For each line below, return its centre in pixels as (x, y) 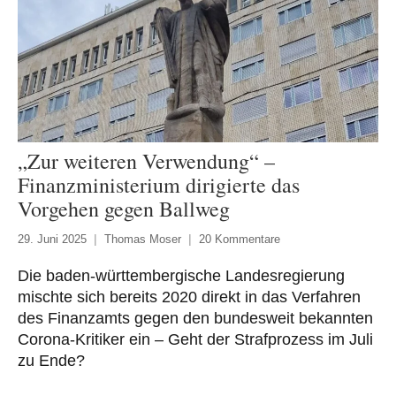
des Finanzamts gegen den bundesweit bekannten (195, 318)
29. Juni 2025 (52, 239)
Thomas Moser (143, 239)
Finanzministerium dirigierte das (159, 184)
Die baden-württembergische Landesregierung (181, 275)
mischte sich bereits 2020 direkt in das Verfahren (189, 297)
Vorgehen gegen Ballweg (124, 208)
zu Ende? (51, 360)
